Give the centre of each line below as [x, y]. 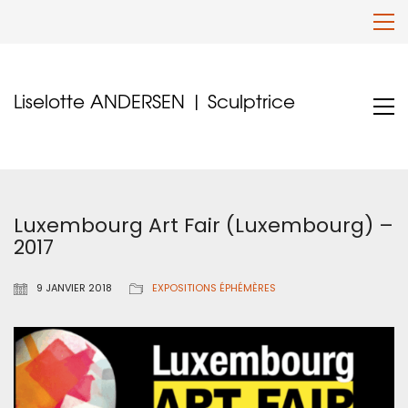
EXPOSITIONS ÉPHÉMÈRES [214, 288]
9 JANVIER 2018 [74, 288]
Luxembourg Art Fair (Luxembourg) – [204, 225]
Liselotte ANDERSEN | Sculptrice [154, 101]
